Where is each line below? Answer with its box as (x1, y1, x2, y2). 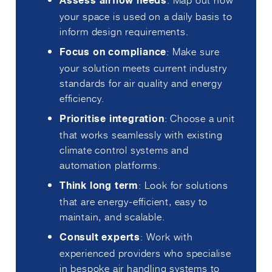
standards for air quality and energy (59, 75, 222, 90)
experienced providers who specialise (59, 245, 231, 260)
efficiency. (59, 90, 104, 106)
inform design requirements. (59, 24, 189, 39)
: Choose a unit (164, 110, 235, 126)
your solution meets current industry (59, 60, 227, 75)
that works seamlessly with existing (59, 127, 223, 142)
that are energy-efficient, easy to (59, 194, 208, 209)
